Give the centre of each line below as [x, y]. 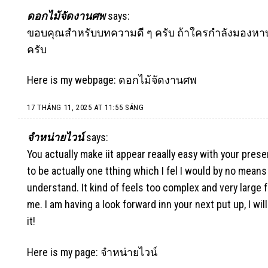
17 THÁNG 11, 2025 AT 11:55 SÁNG [86, 107]
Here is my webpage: [73, 80]
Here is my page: [64, 252]
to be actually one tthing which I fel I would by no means [147, 171]
